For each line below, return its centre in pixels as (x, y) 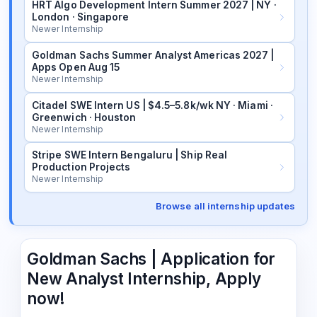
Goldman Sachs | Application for (151, 258)
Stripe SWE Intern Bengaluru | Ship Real (129, 155)
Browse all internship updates (226, 206)
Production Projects (81, 167)
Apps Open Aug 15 (76, 67)
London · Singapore (80, 17)
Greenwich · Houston (84, 117)
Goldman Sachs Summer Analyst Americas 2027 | (153, 55)
